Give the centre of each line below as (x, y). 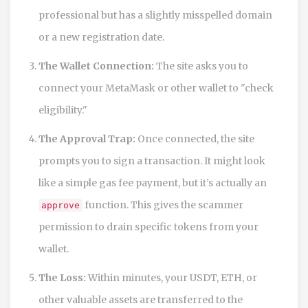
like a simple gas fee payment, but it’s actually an (153, 183)
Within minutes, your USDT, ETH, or (172, 277)
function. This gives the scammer (163, 205)
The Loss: (62, 277)
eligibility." (63, 110)
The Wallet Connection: (96, 66)
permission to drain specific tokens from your (148, 227)
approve (60, 205)
